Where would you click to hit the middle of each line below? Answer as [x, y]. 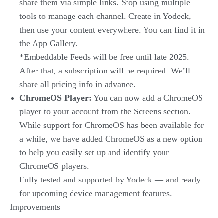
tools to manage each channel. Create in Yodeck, [105, 16]
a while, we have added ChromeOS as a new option [111, 139]
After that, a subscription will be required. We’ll [105, 71]
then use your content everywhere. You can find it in [112, 30]
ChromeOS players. [54, 166]
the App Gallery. [49, 43]
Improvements [35, 207]
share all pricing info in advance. [78, 84]
